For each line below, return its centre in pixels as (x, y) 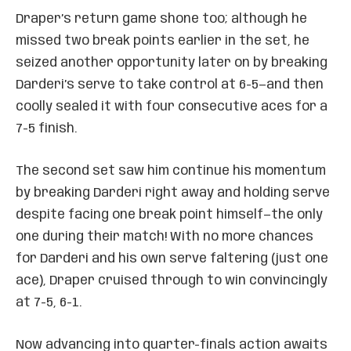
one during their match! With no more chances (165, 237)
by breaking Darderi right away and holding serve (173, 193)
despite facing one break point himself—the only (169, 215)
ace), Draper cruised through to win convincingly (172, 280)
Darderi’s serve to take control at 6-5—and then (170, 85)
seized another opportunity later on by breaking (172, 63)
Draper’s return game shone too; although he (161, 19)
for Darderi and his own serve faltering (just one (172, 259)
